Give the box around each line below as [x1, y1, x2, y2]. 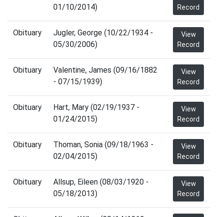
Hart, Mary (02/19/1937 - [53, 103, 139, 112]
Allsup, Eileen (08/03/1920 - [53, 177, 149, 186]
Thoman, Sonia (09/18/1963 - [53, 140, 154, 149]
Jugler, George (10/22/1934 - [53, 28, 153, 37]
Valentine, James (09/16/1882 [53, 65, 157, 75]
